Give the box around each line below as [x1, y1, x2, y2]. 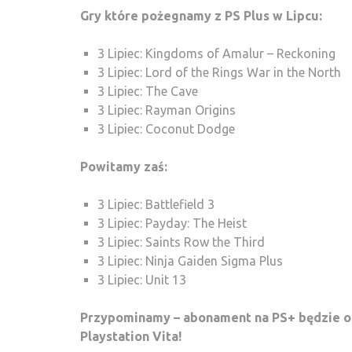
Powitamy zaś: [80, 159, 167, 174]
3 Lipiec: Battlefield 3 [97, 196, 214, 211]
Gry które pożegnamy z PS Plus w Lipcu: [80, 8, 322, 23]
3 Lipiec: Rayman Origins [97, 102, 236, 117]
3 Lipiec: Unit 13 [97, 272, 186, 287]
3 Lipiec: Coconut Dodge [97, 121, 235, 136]
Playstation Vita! [80, 328, 181, 343]
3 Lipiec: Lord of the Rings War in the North [97, 64, 341, 79]
